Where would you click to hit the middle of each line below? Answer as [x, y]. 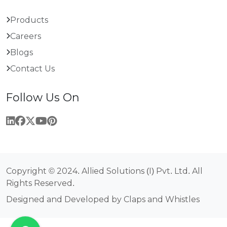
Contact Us [32, 69]
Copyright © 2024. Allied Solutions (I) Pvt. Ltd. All [104, 171]
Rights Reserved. [40, 183]
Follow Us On [43, 98]
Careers [26, 36]
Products [29, 20]
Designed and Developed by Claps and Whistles [103, 200]
